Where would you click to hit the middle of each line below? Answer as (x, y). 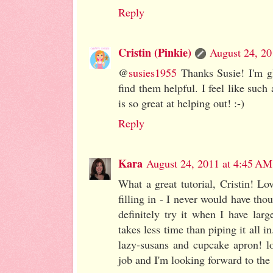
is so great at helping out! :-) (181, 103)
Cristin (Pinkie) (155, 53)
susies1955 (153, 73)
